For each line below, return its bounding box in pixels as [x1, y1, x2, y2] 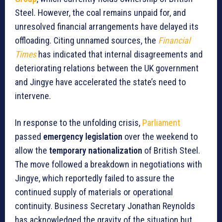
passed [15, 131, 43, 142]
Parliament [142, 117, 180, 128]
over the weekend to [122, 131, 198, 142]
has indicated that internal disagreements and [36, 49, 203, 60]
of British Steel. [142, 145, 200, 156]
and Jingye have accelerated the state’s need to [15, 77, 186, 88]
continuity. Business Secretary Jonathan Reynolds [15, 201, 195, 212]
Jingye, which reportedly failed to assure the [15, 173, 174, 184]
